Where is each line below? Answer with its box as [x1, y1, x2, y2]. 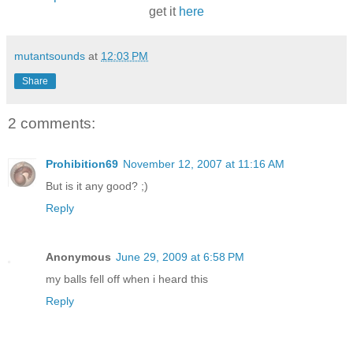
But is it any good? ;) [46, 180, 148, 193]
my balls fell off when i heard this [46, 273, 208, 286]
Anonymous [46, 251, 111, 264]
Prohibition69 [46, 158, 118, 171]
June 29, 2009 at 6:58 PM [116, 251, 244, 264]
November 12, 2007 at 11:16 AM [123, 158, 284, 171]
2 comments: [8, 114, 95, 132]
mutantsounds [14, 49, 85, 62]
